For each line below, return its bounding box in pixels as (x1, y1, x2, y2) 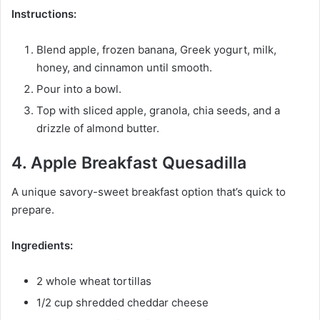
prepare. (11, 202, 54, 216)
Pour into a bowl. (36, 82, 121, 96)
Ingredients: (11, 238, 73, 252)
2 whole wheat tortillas (36, 274, 151, 288)
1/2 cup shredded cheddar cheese (36, 295, 209, 309)
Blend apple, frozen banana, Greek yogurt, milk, (36, 43, 276, 57)
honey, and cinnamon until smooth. (36, 61, 212, 75)
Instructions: (11, 7, 76, 21)
